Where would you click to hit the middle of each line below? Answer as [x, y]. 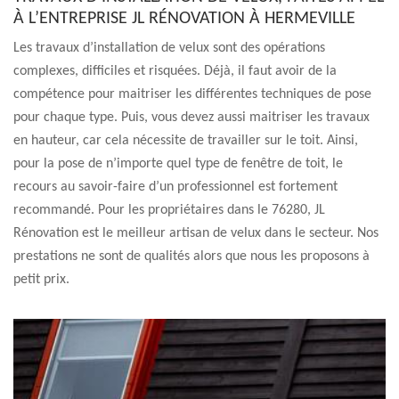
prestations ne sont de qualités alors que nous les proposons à [191, 256]
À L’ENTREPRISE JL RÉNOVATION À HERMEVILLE [184, 19]
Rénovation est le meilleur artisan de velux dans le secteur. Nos [196, 233]
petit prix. [41, 280]
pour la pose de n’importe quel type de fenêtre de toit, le [178, 164]
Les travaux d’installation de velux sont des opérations [169, 48]
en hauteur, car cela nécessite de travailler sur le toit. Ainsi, [186, 141]
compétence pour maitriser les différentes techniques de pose [192, 94]
